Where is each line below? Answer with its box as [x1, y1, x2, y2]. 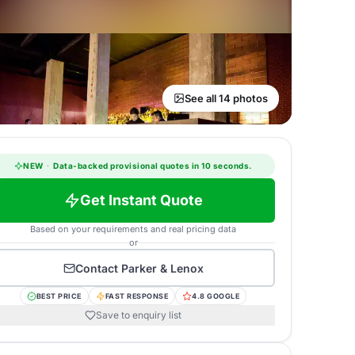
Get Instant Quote [79, 192, 203, 208]
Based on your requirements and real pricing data [30, 223, 236, 235]
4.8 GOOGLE [192, 292, 240, 300]
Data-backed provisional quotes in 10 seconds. [51, 161, 252, 170]
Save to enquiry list [96, 309, 181, 321]
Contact [74, 261, 121, 275]
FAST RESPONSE [105, 292, 169, 300]
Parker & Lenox [120, 261, 204, 275]
